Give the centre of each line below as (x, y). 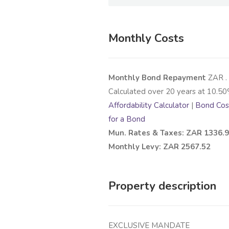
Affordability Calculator (149, 105)
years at (191, 91)
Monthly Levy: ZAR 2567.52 (159, 146)
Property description (162, 186)
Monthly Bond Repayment (158, 77)
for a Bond (127, 119)
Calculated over (137, 91)
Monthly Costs (146, 38)
